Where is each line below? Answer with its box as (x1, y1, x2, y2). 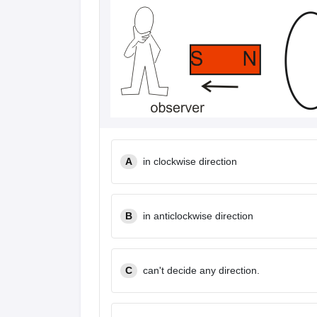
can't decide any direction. (143, 265, 260, 276)
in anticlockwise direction (143, 210, 253, 221)
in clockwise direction (143, 156, 237, 167)
